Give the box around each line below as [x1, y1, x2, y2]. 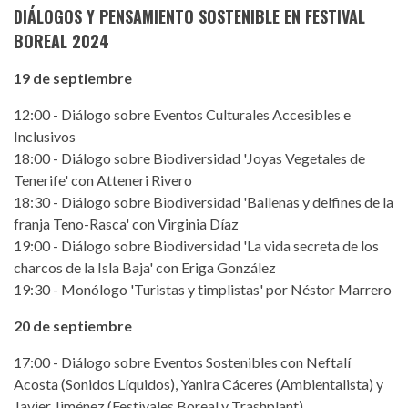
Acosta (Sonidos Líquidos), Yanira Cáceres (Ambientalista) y [14, 374, 383, 393]
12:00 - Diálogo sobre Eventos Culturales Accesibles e [14, 105, 351, 123]
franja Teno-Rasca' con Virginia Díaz [14, 214, 239, 232]
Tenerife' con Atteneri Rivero [14, 170, 192, 189]
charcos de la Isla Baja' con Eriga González [14, 258, 276, 276]
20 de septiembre [14, 316, 132, 334]
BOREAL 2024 [14, 28, 109, 53]
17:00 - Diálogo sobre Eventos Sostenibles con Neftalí [14, 352, 351, 371]
